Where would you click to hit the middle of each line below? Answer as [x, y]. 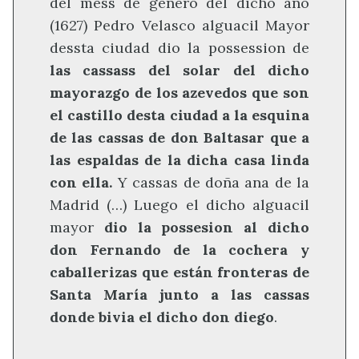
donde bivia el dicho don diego [162, 317]
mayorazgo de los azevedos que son [179, 92]
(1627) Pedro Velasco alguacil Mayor [179, 25]
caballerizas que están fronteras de [179, 272]
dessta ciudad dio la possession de [179, 47]
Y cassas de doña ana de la [211, 182]
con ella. [81, 182]
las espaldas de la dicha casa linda [179, 159]
